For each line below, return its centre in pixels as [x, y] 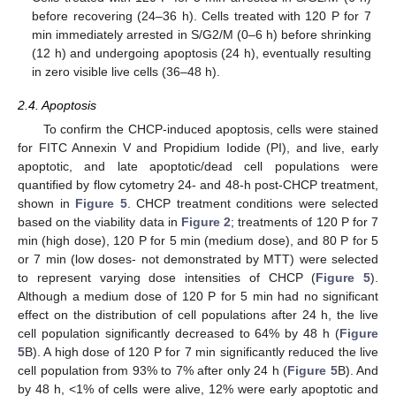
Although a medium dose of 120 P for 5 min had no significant [198, 297]
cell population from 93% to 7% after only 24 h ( [152, 371]
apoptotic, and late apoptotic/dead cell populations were [198, 167]
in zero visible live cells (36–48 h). [126, 71]
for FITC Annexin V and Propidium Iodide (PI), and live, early [198, 148]
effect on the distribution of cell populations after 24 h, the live [198, 315]
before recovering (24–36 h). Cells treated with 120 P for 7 [202, 15]
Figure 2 [206, 222]
